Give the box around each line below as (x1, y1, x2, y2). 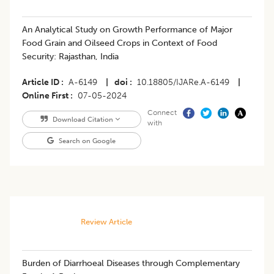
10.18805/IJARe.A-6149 (137, 77, 229, 88)
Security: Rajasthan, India (22, 51, 119, 62)
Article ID (22, 77, 59, 88)
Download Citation (50, 115, 115, 124)
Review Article (80, 217, 132, 227)
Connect (147, 108, 177, 117)
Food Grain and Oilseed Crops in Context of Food (22, 38, 217, 49)
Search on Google (57, 136, 116, 146)
